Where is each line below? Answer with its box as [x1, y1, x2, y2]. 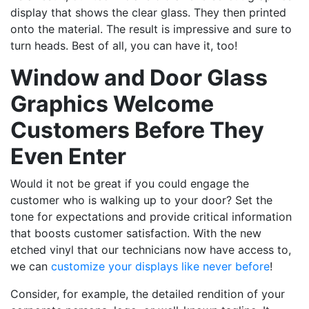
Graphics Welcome [10, 90, 214, 117]
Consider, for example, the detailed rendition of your [10, 286, 285, 301]
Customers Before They [10, 116, 264, 143]
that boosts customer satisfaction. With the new [10, 226, 261, 240]
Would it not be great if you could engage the [10, 176, 249, 190]
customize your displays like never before [51, 259, 270, 273]
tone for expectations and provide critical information [10, 209, 292, 223]
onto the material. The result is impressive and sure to [10, 21, 292, 36]
